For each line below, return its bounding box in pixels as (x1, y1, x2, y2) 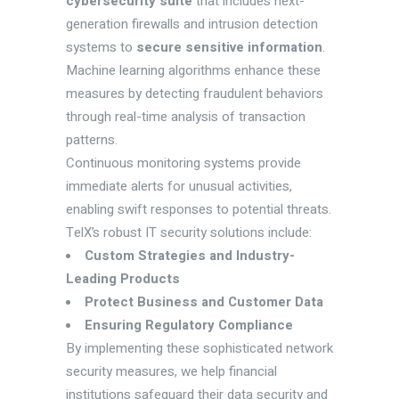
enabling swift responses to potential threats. (66, 199, 331, 219)
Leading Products (66, 268, 180, 289)
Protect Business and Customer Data (85, 291, 323, 312)
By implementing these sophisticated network (66, 338, 333, 358)
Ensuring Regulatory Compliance (85, 314, 293, 335)
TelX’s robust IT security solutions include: (66, 222, 312, 242)
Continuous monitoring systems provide (66, 152, 301, 173)
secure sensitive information (136, 37, 322, 57)
